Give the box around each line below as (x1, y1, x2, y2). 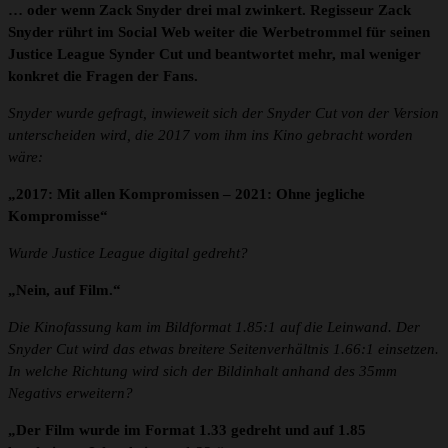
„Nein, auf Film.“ (8, 282, 121, 299)
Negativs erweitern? (8, 385, 133, 402)
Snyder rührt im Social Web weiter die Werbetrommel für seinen (8, 24, 430, 41)
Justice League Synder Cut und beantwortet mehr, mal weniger (8, 46, 421, 63)
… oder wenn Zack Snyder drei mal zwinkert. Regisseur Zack (8, 2, 411, 19)
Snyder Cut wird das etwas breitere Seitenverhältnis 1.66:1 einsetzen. (8, 341, 439, 358)
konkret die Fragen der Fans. (8, 68, 198, 85)
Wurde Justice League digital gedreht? (8, 245, 248, 262)
